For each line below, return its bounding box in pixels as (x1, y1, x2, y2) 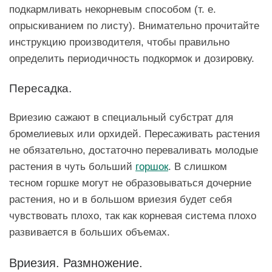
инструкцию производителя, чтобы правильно (9, 36, 229, 49)
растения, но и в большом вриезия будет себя (9, 192, 232, 205)
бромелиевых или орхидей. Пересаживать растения (9, 127, 260, 140)
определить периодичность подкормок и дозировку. (9, 52, 254, 65)
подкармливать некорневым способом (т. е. (9, 3, 216, 16)
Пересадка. (9, 82, 72, 95)
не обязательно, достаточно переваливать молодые (9, 143, 258, 156)
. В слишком (168, 160, 227, 172)
